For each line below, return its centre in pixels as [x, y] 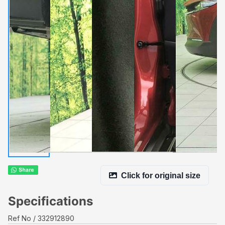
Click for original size [161, 175]
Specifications [50, 201]
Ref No [20, 218]
